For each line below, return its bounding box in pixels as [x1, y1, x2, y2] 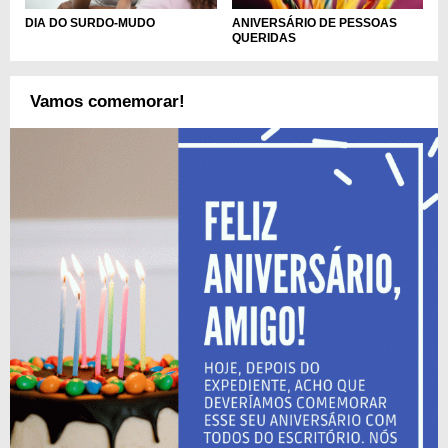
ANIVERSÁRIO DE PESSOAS [231, 16, 397, 31]
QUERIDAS [231, 31, 296, 46]
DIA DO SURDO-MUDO [25, 16, 155, 31]
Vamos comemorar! [30, 92, 185, 112]
